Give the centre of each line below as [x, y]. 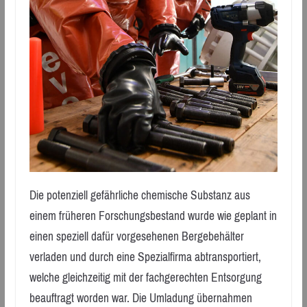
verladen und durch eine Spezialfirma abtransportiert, [145, 257]
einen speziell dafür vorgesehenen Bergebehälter [136, 237]
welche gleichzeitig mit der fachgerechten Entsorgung [145, 278]
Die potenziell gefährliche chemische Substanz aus [139, 196]
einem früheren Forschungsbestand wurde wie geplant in [153, 216]
